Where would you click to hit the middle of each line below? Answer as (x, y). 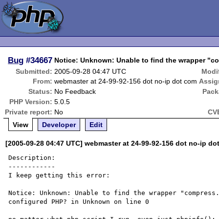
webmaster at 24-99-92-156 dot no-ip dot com (126, 81)
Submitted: (34, 71)
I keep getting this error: (59, 175)
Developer (59, 125)
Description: (32, 158)
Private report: (29, 112)
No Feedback (75, 91)
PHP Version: (31, 102)
